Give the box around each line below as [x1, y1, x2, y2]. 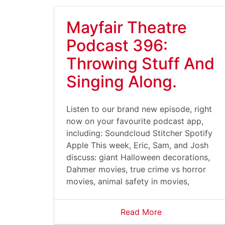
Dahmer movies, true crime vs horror [66, 164, 206, 174]
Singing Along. [66, 72, 177, 91]
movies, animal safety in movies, [66, 176, 189, 186]
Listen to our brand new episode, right [66, 104, 212, 114]
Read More [121, 207, 162, 217]
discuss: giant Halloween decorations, [66, 152, 210, 162]
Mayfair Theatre [66, 18, 187, 37]
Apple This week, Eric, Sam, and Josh [66, 140, 208, 150]
